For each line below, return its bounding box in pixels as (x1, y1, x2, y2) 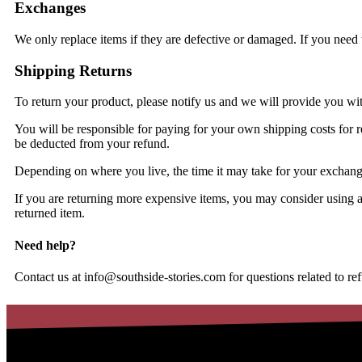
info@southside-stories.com (84, 269, 225, 284)
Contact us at (15, 269, 84, 284)
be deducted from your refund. (15, 137, 170, 151)
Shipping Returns (15, 61, 132, 79)
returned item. (15, 206, 85, 221)
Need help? (15, 238, 76, 252)
